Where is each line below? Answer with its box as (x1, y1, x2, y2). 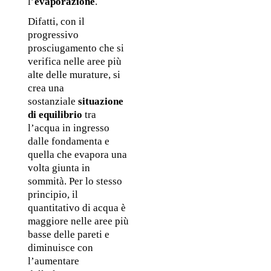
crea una (27, 82, 64, 94)
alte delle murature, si (27, 68, 120, 80)
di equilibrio (27, 108, 85, 120)
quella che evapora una (27, 148, 127, 160)
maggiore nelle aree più (27, 215, 129, 227)
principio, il (27, 188, 78, 200)
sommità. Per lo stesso (27, 175, 122, 187)
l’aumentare (27, 255, 79, 267)
